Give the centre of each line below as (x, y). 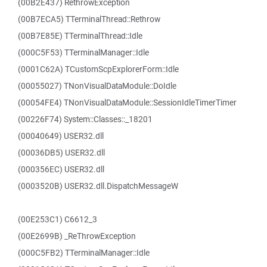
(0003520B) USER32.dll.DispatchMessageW (98, 186)
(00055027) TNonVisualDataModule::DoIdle (97, 86)
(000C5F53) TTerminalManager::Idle (83, 52)
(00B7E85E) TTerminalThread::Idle (80, 36)
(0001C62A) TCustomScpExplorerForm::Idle (98, 69)
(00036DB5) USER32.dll (61, 153)
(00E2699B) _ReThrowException (77, 236)
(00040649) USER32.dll (61, 136)
